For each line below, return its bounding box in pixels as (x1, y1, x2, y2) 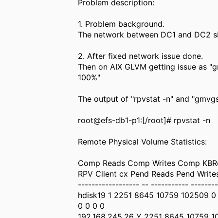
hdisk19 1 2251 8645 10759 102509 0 (78, 190, 217, 200)
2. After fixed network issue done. (78, 51, 203, 61)
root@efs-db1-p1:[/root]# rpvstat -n (78, 115, 211, 125)
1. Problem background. (78, 19, 165, 29)
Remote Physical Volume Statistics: (78, 137, 207, 146)
